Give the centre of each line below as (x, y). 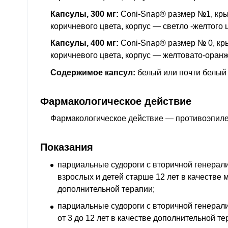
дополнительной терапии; (106, 189)
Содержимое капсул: (93, 73)
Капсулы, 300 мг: (84, 14)
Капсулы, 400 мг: (84, 43)
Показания (67, 147)
